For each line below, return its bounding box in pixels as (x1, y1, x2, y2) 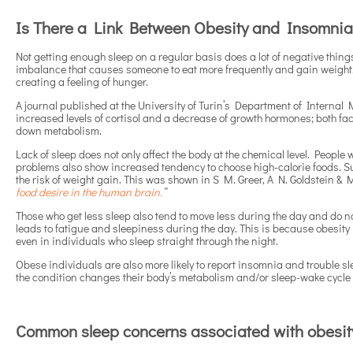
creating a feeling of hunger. (16, 74, 150, 90)
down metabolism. (16, 123, 102, 139)
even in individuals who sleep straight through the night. (16, 233, 281, 249)
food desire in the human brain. (16, 184, 162, 200)
